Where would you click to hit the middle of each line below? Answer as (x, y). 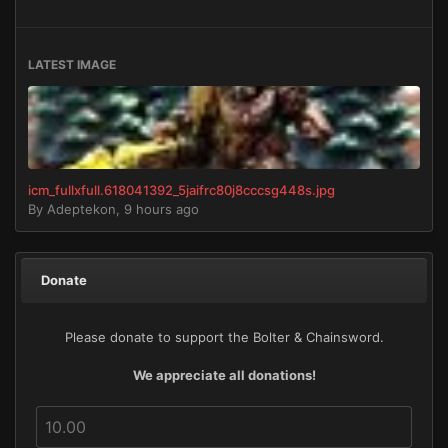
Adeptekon (81, 209)
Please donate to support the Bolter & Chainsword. (224, 337)
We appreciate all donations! (224, 375)
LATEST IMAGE (72, 65)
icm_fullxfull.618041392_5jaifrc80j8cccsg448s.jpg (181, 190)
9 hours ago (161, 209)
